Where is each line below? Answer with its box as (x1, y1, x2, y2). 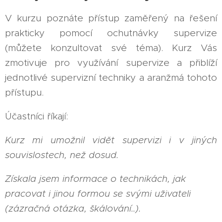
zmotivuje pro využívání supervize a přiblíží (5, 56, 217, 68)
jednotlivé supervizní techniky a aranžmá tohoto (5, 71, 217, 83)
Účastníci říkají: (5, 110, 68, 122)
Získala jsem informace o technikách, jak (5, 172, 186, 184)
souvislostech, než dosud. (5, 149, 121, 161)
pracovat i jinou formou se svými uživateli (5, 187, 191, 199)
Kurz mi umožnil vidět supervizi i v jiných (5, 134, 217, 146)
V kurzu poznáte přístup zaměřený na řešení (5, 12, 217, 24)
